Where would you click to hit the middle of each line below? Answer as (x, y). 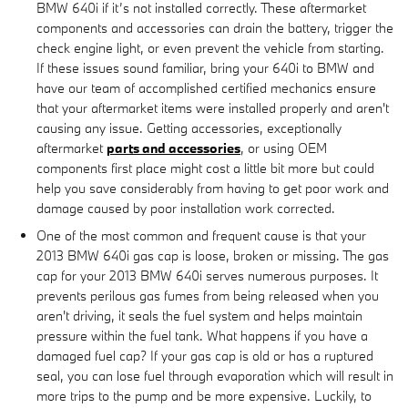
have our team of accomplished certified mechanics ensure (206, 87)
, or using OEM (284, 148)
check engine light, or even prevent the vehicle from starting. (210, 47)
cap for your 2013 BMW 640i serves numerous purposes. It (207, 275)
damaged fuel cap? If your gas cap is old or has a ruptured (205, 355)
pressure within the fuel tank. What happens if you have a (202, 335)
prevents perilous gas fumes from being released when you (208, 295)
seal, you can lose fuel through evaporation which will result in (215, 375)
